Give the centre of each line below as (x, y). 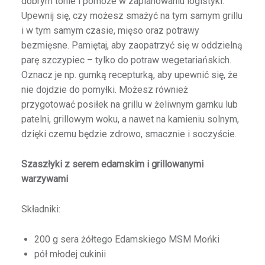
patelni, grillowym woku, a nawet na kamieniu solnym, (130, 119)
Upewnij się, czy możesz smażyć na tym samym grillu (132, 15)
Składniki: (41, 209)
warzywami (44, 179)
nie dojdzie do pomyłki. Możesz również (104, 89)
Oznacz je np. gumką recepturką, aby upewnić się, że (129, 75)
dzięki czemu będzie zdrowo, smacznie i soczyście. (129, 134)
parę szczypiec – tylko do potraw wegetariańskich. (126, 60)
